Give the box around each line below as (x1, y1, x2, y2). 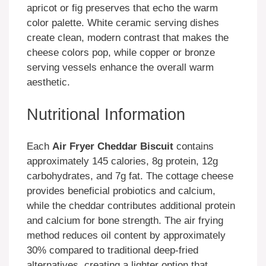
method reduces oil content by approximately (27, 230, 226, 242)
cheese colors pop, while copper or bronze (27, 47, 215, 59)
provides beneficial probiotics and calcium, (27, 185, 216, 197)
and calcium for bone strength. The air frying (27, 215, 223, 227)
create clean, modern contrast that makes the (27, 32, 229, 44)
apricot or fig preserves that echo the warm (27, 2, 218, 14)
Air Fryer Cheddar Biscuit (52, 141, 173, 153)
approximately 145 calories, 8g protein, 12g (27, 156, 218, 167)
